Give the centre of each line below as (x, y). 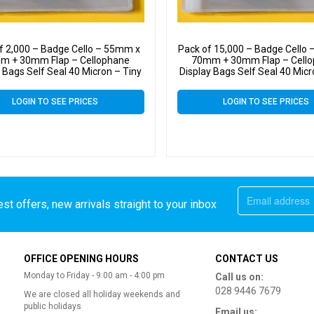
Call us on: (240, 277)
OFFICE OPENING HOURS (81, 258)
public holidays (53, 306)
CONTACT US (247, 258)
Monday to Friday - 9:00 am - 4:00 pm (94, 275)
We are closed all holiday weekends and (102, 294)
